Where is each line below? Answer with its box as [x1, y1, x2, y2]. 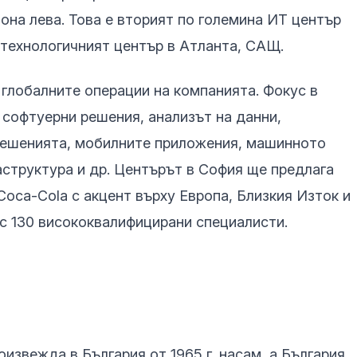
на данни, [212, 108, 281, 125]
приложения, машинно [151, 134, 309, 151]
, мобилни [67, 134, 135, 151]
